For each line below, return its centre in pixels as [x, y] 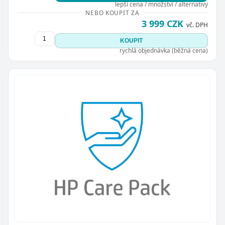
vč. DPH [197, 25]
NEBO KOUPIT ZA [113, 13]
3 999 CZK [162, 23]
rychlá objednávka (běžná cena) [163, 50]
